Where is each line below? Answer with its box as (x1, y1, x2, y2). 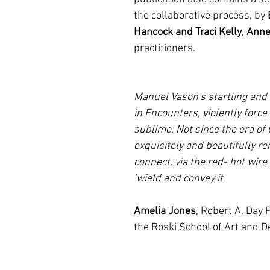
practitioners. (134, 42, 195, 55)
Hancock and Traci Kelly (134, 26, 242, 39)
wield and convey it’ (136, 172, 223, 185)
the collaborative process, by (134, 10, 268, 22)
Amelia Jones (134, 205, 196, 218)
